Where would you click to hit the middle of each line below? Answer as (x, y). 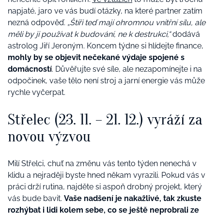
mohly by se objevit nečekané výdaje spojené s (96, 57)
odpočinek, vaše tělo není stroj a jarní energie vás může (106, 80)
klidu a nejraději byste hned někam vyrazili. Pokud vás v (107, 175)
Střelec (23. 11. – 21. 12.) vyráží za (105, 120)
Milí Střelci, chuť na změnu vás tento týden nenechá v (102, 163)
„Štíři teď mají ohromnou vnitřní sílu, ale (136, 22)
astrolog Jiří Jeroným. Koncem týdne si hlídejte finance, (106, 46)
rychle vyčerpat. (37, 92)
